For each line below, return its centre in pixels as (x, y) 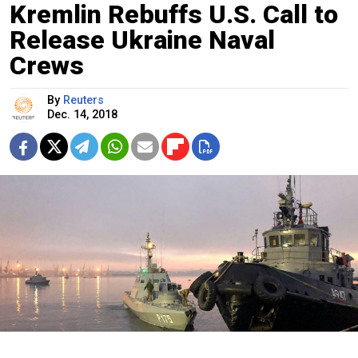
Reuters (84, 100)
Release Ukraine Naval (142, 40)
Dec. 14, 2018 (82, 114)
